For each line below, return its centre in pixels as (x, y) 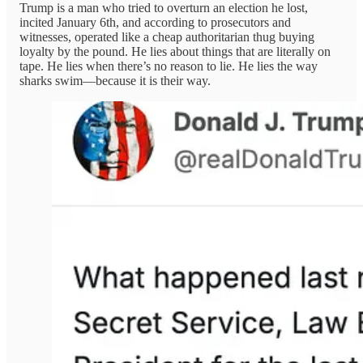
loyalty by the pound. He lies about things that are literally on (175, 52)
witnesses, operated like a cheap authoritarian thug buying (167, 37)
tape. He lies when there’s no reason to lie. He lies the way (169, 66)
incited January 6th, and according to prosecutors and (155, 23)
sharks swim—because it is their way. (115, 81)
